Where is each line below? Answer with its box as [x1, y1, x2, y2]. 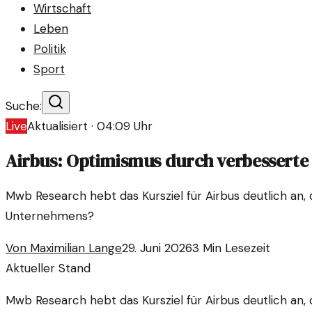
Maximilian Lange [30, 240, 122, 256]
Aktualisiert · [27, 118, 97, 134]
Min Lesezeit [199, 240, 270, 256]
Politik [33, 41, 66, 56]
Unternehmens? [6, 208, 94, 224]
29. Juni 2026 [122, 240, 192, 256]
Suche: [6, 98, 42, 114]
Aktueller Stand [6, 260, 91, 276]
